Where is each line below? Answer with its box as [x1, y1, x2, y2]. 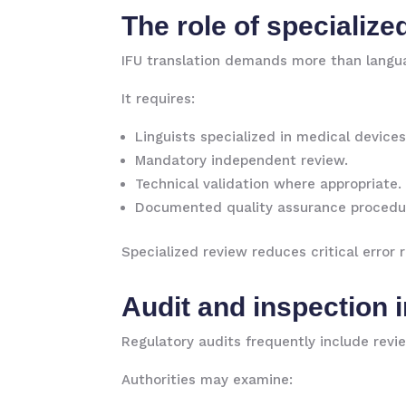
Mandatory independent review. [135, 152, 349, 169]
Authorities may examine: [121, 372, 294, 388]
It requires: [121, 91, 196, 107]
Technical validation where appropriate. [135, 176, 402, 192]
